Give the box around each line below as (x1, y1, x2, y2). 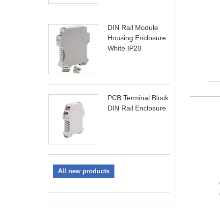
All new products (58, 167, 110, 175)
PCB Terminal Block (108, 94, 168, 102)
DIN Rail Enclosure (108, 104, 166, 112)
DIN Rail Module (108, 24, 158, 31)
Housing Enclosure (108, 34, 166, 42)
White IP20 (108, 44, 141, 52)
